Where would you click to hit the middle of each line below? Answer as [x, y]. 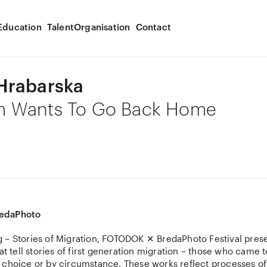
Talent [60, 27]
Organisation [102, 27]
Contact [153, 27]
